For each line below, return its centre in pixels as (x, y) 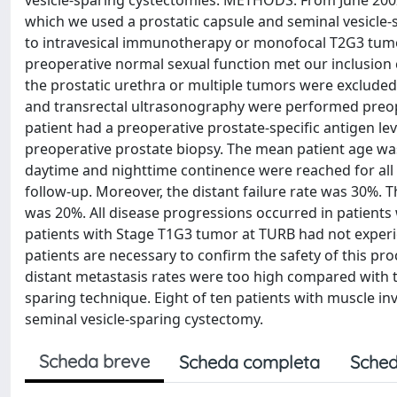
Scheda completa (249, 362)
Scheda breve (94, 361)
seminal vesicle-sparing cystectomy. (144, 319)
